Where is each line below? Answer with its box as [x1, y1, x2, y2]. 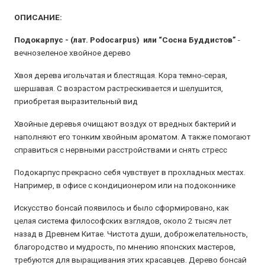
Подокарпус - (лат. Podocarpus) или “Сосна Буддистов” [14, 35, 236, 44]
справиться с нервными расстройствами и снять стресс [14, 145, 227, 154]
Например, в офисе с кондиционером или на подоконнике [14, 180, 235, 190]
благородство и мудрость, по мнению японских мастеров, [14, 242, 235, 251]
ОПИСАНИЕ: [14, 12, 62, 22]
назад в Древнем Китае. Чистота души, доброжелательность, [14, 229, 248, 238]
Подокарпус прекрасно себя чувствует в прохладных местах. [14, 167, 245, 177]
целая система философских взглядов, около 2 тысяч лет [14, 216, 232, 225]
